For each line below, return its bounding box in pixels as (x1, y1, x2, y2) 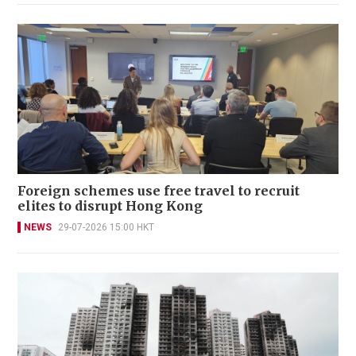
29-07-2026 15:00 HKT (58, 221, 154, 233)
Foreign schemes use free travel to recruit (17, 182, 300, 199)
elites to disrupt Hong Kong (17, 197, 203, 214)
